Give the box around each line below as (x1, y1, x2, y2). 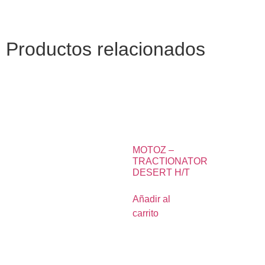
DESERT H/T (132, 167, 190, 178)
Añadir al (132, 194, 170, 205)
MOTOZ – (132, 145, 174, 156)
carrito (132, 208, 159, 219)
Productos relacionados (6, 38, 205, 60)
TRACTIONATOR (132, 156, 208, 167)
